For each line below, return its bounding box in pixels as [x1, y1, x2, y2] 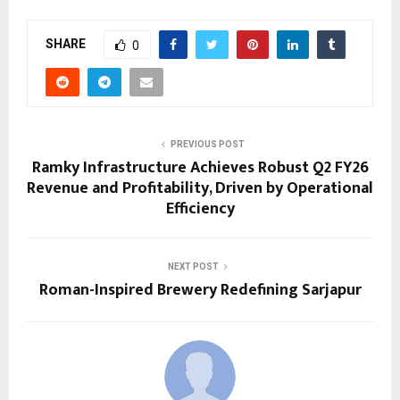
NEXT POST [167, 261, 219, 271]
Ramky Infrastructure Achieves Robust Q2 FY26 [31, 154, 369, 181]
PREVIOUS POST [170, 138, 245, 149]
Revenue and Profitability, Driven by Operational [27, 174, 373, 202]
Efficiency [165, 195, 235, 222]
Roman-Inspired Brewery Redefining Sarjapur [38, 276, 362, 304]
